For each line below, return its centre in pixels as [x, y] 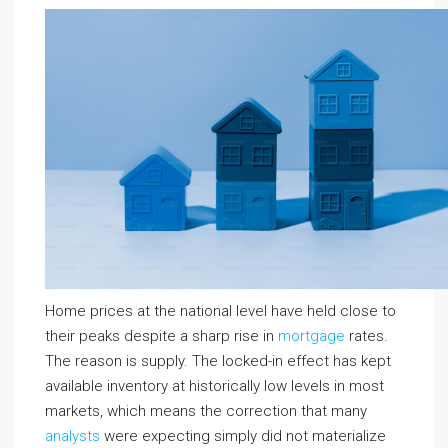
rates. [366, 336]
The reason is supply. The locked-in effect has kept [218, 361]
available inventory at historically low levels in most [214, 386]
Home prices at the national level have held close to [220, 311]
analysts [72, 436]
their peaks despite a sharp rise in [161, 336]
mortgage [311, 336]
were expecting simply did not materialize [243, 436]
